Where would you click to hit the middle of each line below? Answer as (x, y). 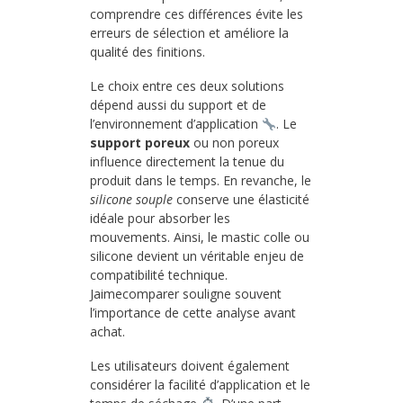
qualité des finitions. (148, 52)
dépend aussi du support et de (178, 105)
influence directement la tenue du (187, 162)
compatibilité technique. (159, 275)
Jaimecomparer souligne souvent (186, 294)
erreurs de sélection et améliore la (189, 33)
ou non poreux (234, 143)
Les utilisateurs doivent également (190, 365)
